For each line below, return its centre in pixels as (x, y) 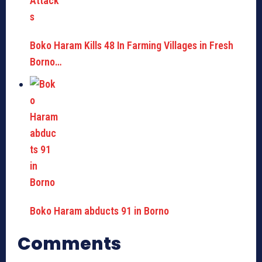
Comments (69, 244)
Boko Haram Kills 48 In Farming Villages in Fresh (132, 46)
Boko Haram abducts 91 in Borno (99, 211)
